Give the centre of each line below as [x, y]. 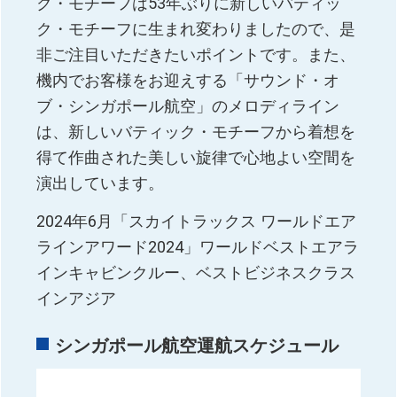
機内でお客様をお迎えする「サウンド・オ [188, 81]
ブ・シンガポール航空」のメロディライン [188, 106]
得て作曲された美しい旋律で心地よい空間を [196, 158]
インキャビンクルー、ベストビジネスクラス [196, 273]
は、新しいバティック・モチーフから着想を [196, 132]
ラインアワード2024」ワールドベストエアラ [198, 247]
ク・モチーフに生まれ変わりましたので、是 [196, 29]
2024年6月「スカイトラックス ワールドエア [197, 222]
